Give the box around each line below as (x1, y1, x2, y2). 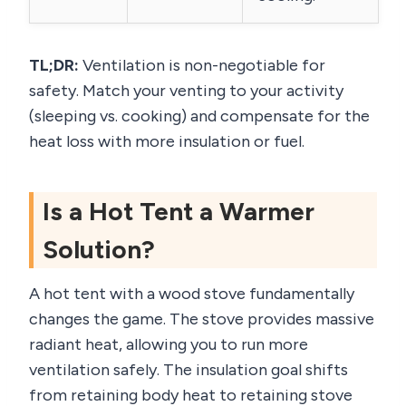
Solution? (43, 234, 155, 266)
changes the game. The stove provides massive (29, 309, 374, 330)
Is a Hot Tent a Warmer (43, 196, 314, 227)
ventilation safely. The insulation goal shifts (29, 360, 348, 381)
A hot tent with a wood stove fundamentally (29, 284, 354, 304)
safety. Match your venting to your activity (29, 81, 343, 101)
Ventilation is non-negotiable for (79, 55, 325, 76)
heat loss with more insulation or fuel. (29, 131, 304, 152)
